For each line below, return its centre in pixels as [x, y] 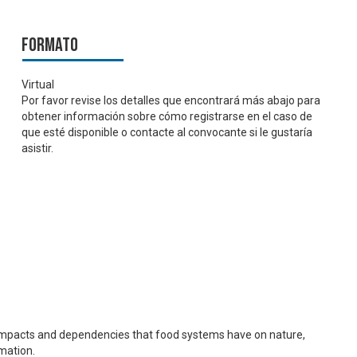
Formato [50, 45]
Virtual [38, 85]
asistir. [38, 149]
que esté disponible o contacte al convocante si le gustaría [167, 133]
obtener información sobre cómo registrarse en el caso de [167, 117]
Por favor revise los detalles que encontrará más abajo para [171, 101]
